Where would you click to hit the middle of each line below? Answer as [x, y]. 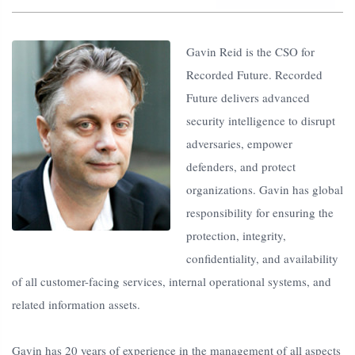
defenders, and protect [241, 167]
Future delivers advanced [248, 98]
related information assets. [78, 305]
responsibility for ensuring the [260, 213]
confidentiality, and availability [262, 259]
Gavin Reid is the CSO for [250, 52]
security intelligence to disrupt [261, 121]
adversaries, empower [239, 144]
